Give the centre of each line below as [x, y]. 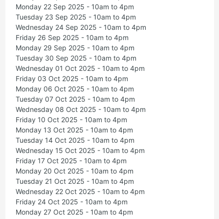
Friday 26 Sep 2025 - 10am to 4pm [72, 38]
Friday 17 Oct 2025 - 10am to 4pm [71, 161]
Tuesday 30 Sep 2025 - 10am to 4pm [76, 58]
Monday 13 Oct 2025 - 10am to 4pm [74, 130]
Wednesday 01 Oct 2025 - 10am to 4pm [80, 68]
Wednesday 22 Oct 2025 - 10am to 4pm [80, 192]
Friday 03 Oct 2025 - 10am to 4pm [72, 79]
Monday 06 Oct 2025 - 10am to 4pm [75, 89]
